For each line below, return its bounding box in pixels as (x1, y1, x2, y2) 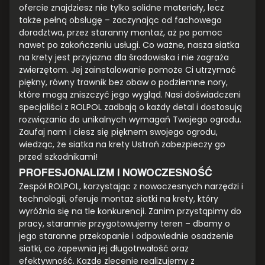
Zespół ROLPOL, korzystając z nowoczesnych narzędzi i (19, 180, 243, 193)
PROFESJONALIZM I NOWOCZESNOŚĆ (19, 165, 212, 179)
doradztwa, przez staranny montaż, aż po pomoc (19, 27, 222, 39)
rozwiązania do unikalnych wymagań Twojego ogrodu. (19, 114, 241, 126)
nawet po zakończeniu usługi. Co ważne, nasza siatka (19, 39, 240, 51)
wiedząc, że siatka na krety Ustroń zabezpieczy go (19, 138, 225, 151)
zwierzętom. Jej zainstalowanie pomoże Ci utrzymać (19, 64, 236, 76)
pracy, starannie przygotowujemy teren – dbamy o (19, 218, 230, 230)
